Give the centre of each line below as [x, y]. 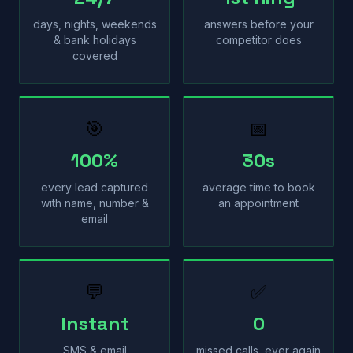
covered [95, 56]
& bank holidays [95, 40]
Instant [95, 323]
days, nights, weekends [95, 24]
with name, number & [95, 203]
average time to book [258, 187]
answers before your [258, 24]
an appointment [258, 203]
